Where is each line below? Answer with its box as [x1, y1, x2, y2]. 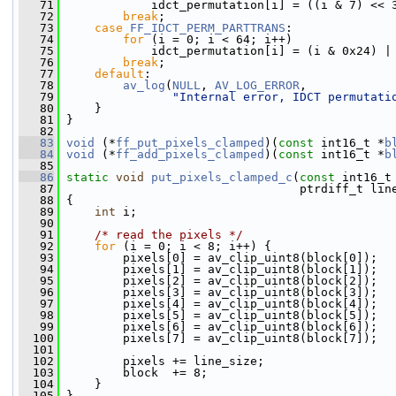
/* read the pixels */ [95, 228, 243, 241]
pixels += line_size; [59, 354, 264, 368]
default [95, 67, 144, 80]
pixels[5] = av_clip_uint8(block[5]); [59, 308, 377, 322]
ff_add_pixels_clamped [116, 148, 264, 161]
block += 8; [59, 366, 208, 379]
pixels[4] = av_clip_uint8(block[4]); [59, 297, 377, 310]
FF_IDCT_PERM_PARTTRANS [130, 21, 286, 34]
